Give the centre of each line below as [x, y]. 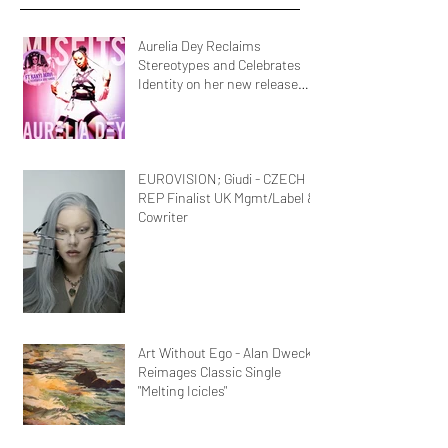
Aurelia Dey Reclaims [199, 45]
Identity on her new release [218, 83]
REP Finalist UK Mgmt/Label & [227, 197]
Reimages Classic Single [209, 371]
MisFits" [160, 102]
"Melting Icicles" [182, 390]
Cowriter [163, 216]
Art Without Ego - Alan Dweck [225, 352]
